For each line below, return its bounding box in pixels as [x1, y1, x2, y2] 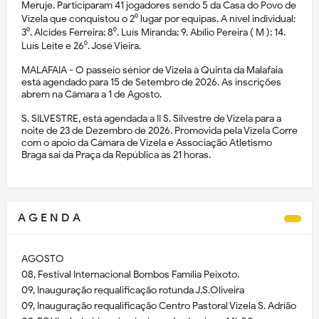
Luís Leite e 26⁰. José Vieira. [21, 39, 141, 52]
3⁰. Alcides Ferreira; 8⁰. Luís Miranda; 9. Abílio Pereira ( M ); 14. [21, 26, 286, 38]
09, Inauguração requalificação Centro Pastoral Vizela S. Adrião [21, 299, 296, 312]
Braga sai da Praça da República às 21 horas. [21, 148, 211, 161]
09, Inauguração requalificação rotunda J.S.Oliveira [21, 283, 244, 296]
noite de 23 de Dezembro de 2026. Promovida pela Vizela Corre [21, 124, 298, 137]
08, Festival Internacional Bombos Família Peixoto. [21, 268, 239, 281]
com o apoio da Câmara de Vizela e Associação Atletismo [21, 136, 272, 149]
